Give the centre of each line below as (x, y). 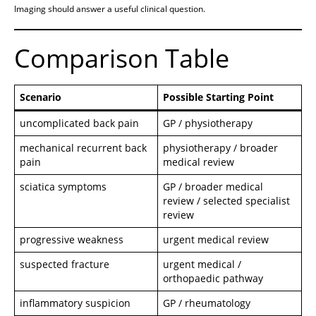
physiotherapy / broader (220, 148)
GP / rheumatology (207, 303)
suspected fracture (65, 265)
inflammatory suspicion (75, 303)
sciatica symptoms (63, 187)
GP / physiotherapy (208, 123)
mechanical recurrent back (83, 148)
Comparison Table (122, 59)
